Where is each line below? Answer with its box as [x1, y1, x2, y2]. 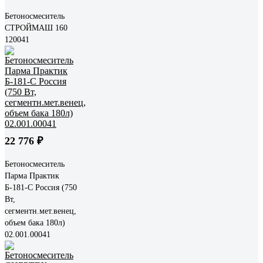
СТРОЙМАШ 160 [5, 23, 68, 32]
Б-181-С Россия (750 [5, 183, 77, 192]
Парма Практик [5, 171, 59, 180]
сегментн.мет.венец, [5, 206, 76, 215]
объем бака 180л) [5, 218, 65, 227]
